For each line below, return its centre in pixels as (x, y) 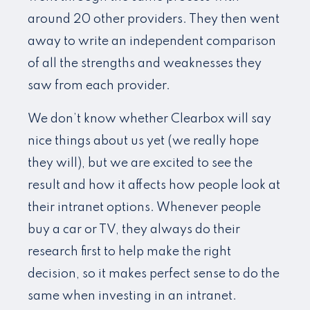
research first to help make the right (129, 252)
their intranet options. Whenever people (144, 208)
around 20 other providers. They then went (154, 19)
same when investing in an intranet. (132, 296)
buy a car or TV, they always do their (134, 230)
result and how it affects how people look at (154, 185)
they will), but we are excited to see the (140, 163)
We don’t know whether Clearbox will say (149, 119)
